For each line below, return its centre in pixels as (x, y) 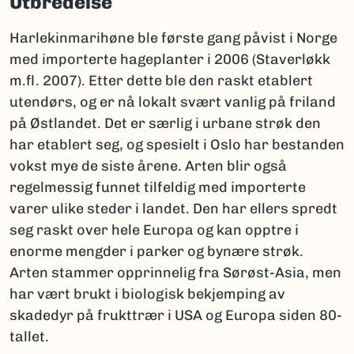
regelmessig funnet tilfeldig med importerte (158, 187)
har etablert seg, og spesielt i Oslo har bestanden (177, 145)
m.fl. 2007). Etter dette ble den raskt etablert (161, 81)
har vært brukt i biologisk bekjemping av (147, 294)
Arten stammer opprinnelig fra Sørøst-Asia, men (175, 273)
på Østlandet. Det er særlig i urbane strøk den (165, 123)
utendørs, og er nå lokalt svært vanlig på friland (173, 102)
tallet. (31, 337)
